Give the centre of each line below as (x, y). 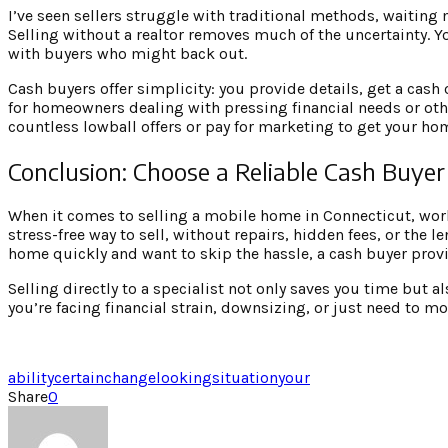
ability (31, 377)
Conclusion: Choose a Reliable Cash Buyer (226, 170)
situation (245, 377)
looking (184, 377)
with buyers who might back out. (127, 54)
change (130, 377)
